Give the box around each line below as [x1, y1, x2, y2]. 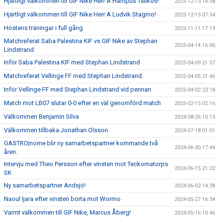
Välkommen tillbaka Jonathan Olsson [4, 126, 108, 134]
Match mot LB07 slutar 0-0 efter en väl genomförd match [4, 99, 161, 107]
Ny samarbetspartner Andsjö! [4, 182, 86, 189]
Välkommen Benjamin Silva [4, 113, 79, 120]
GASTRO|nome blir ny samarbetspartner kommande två [4, 139, 158, 147]
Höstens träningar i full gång [4, 24, 83, 31]
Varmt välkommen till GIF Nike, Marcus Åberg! [4, 209, 131, 216]
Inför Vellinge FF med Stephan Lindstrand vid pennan [4, 86, 151, 93]
